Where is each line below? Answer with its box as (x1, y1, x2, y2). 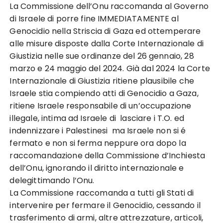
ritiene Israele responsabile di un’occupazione (9, 100, 192, 111)
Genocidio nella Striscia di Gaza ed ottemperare (9, 25, 201, 37)
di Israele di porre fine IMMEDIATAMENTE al (9, 13, 179, 24)
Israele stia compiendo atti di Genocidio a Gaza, (9, 88, 201, 99)
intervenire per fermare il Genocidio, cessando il (9, 200, 201, 211)
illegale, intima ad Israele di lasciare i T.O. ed (9, 112, 184, 124)
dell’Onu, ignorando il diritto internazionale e (9, 162, 184, 174)
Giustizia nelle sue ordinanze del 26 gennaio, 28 (9, 50, 194, 62)
